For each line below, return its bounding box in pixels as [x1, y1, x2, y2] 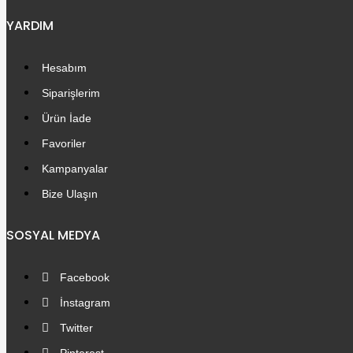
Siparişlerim [42, 87, 100, 99]
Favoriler [42, 137, 86, 150]
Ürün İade [42, 112, 91, 124]
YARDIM [6, 17, 54, 35]
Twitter [60, 321, 93, 334]
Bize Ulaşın [42, 188, 98, 200]
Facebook [60, 271, 110, 284]
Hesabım [42, 61, 87, 74]
